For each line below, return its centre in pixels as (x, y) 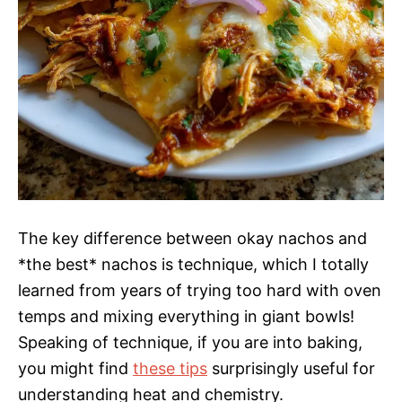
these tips (170, 368)
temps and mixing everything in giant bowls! (186, 316)
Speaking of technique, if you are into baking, (190, 342)
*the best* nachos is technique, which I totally (193, 264)
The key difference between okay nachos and (192, 238)
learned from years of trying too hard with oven (200, 290)
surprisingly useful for (291, 368)
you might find (75, 368)
